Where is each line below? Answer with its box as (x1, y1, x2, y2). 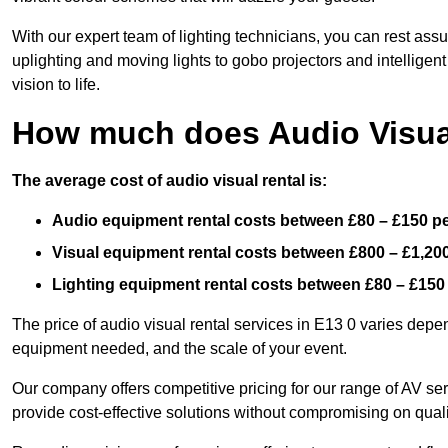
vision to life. (12, 76, 100, 94)
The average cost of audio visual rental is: (12, 172, 327, 190)
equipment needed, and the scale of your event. (12, 340, 347, 358)
